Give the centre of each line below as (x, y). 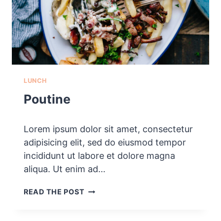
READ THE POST (54, 192)
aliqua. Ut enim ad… (65, 169)
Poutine (47, 99)
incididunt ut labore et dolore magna (99, 156)
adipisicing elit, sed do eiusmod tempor (105, 143)
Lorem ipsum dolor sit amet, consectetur (108, 129)
